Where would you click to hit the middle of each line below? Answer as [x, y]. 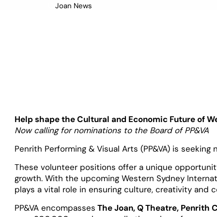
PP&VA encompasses [55, 208]
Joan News [74, 6]
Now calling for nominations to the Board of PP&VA [112, 130]
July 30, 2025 [71, 24]
